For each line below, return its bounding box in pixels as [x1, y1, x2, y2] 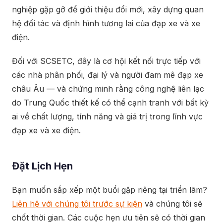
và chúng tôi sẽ [142, 199, 202, 209]
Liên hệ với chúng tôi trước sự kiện [12, 199, 142, 209]
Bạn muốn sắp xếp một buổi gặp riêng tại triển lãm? [12, 185, 207, 195]
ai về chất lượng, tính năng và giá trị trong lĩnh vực [12, 111, 203, 121]
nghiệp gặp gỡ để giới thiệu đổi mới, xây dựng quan [12, 4, 204, 14]
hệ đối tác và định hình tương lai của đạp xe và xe [12, 18, 200, 28]
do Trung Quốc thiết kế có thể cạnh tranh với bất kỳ [12, 98, 209, 108]
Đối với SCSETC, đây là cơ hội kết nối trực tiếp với [12, 56, 201, 66]
